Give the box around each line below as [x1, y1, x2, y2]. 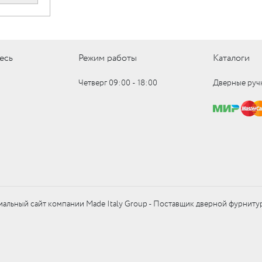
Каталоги [213, 51, 250, 65]
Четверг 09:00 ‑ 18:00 [78, 77, 157, 89]
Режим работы [78, 51, 137, 65]
